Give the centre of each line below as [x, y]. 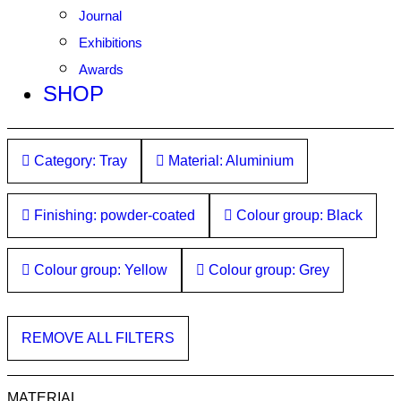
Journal [100, 16]
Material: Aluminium [229, 160]
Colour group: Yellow [99, 269]
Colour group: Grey [267, 269]
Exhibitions [111, 43]
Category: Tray [79, 160]
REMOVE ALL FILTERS [98, 338]
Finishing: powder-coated [113, 215]
